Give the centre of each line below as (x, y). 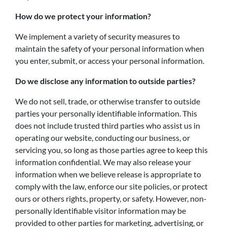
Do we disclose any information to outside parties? (105, 81)
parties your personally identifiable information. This (106, 113)
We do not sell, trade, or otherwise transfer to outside (108, 101)
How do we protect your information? (83, 16)
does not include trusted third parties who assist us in (108, 125)
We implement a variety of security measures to (98, 36)
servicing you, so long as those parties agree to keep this (111, 150)
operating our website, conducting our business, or (103, 138)
